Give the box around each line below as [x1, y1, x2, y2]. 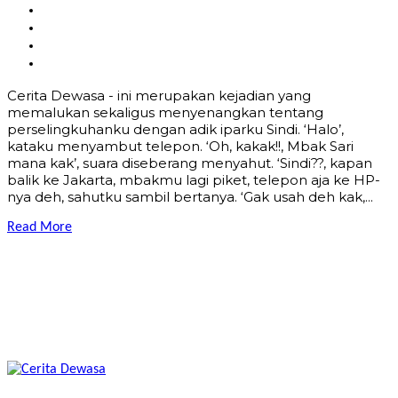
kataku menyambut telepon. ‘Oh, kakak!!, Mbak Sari [7, 137, 354, 155]
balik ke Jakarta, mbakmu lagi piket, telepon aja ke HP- [7, 171, 380, 188]
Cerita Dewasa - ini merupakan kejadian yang [7, 86, 311, 104]
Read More [7, 219, 72, 235]
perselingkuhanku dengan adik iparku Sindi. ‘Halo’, [7, 120, 344, 138]
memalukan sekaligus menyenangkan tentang [7, 103, 323, 121]
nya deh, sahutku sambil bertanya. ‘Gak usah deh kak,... [7, 187, 373, 205]
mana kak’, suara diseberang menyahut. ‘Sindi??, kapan [7, 154, 372, 171]
